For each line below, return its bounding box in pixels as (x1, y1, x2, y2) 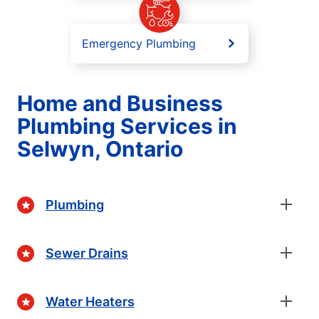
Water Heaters (46, 293, 135, 309)
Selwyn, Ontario (17, 136, 183, 162)
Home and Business (17, 90, 223, 117)
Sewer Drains (46, 245, 128, 261)
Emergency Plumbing (82, 36, 196, 51)
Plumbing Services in (17, 113, 237, 140)
